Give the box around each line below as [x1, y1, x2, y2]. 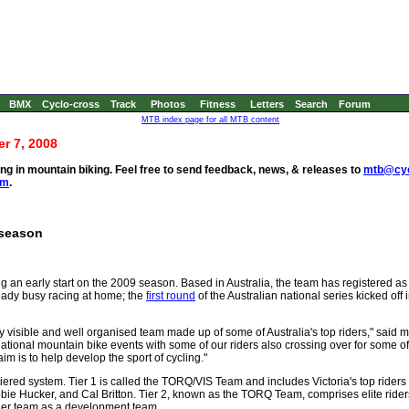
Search [295, 99, 328, 110]
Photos [151, 99, 185, 110]
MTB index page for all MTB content [142, 115, 279, 124]
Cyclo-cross [42, 99, 100, 110]
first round [146, 289, 195, 302]
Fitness [200, 99, 236, 110]
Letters [250, 99, 284, 110]
